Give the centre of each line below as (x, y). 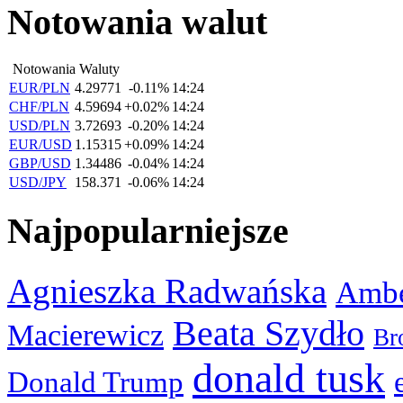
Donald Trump (95, 382)
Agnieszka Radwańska (167, 291)
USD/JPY (38, 183)
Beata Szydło (269, 333)
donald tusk (289, 378)
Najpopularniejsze (148, 230)
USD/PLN (40, 126)
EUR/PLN (40, 88)
